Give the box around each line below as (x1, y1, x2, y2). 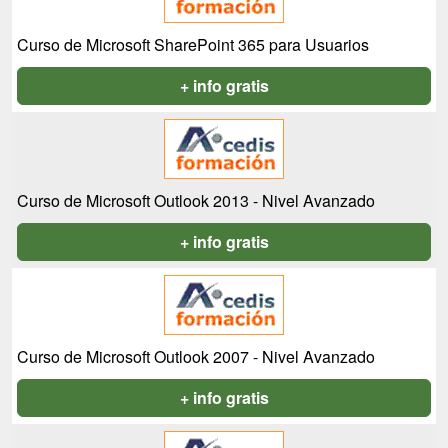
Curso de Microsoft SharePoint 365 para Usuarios (17, 33, 369, 57)
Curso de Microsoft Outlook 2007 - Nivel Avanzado (17, 345, 375, 369)
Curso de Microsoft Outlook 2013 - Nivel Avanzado (17, 189, 375, 213)
